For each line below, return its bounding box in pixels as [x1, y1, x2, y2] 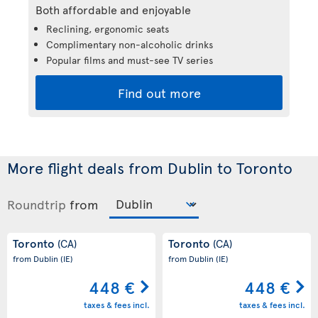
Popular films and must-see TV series [46, 53, 213, 67]
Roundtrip [7, 194, 66, 213]
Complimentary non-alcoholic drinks [46, 37, 213, 51]
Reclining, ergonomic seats [46, 21, 169, 35]
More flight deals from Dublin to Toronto [7, 156, 292, 178]
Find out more [117, 83, 201, 102]
